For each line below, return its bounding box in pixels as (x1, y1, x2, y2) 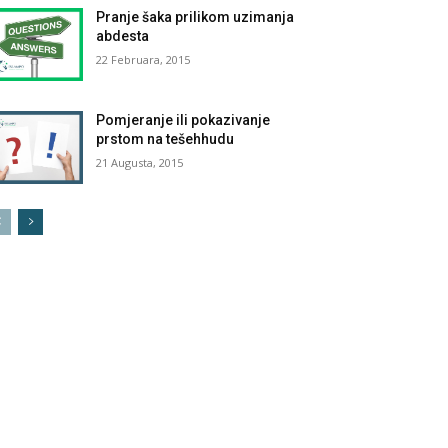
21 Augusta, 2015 (96, 154, 184, 170)
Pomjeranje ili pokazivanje (96, 111, 271, 128)
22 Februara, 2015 (96, 51, 191, 67)
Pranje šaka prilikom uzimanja (96, 8, 295, 25)
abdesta (96, 27, 150, 44)
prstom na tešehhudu (96, 130, 235, 147)
